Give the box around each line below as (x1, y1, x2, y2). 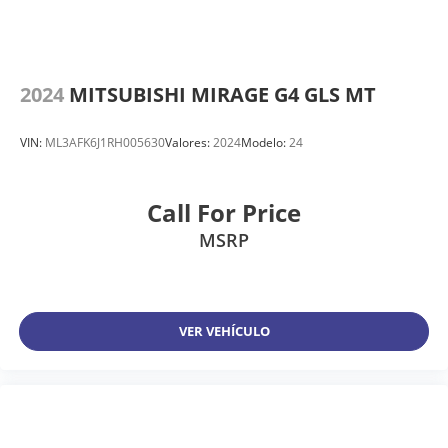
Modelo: (241, 134, 289, 152)
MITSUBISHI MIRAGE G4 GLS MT (69, 81, 376, 109)
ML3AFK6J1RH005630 (45, 134, 165, 152)
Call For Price (147, 195, 301, 229)
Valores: (165, 134, 213, 152)
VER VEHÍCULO (178, 322, 270, 341)
